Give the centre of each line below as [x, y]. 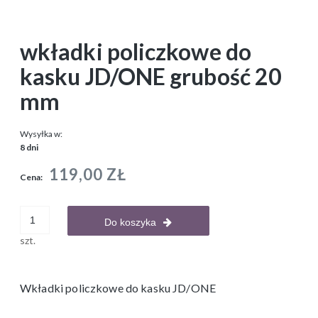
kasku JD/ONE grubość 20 [151, 77]
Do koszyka [131, 223]
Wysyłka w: [41, 134]
